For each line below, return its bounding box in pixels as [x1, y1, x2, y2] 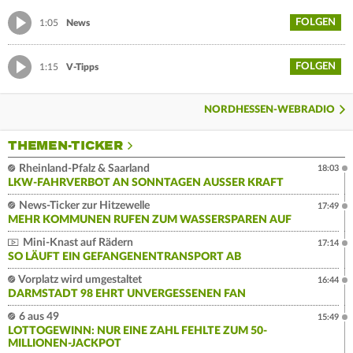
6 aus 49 [17, 311, 59, 323]
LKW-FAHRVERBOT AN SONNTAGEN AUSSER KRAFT [8, 177, 277, 189]
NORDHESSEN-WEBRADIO [204, 105, 335, 116]
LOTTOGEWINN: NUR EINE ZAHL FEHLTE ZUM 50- [8, 325, 267, 337]
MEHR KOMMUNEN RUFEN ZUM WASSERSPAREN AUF [8, 214, 292, 226]
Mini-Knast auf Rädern [20, 237, 133, 249]
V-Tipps [66, 61, 98, 72]
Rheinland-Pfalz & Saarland [17, 163, 150, 175]
